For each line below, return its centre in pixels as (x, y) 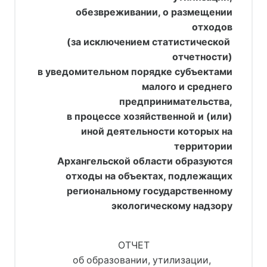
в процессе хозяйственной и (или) (150, 116)
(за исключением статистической (142, 42)
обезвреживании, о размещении (154, 12)
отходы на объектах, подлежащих (149, 176)
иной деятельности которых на (157, 131)
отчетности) (202, 57)
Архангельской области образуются (145, 161)
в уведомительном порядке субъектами (135, 72)
